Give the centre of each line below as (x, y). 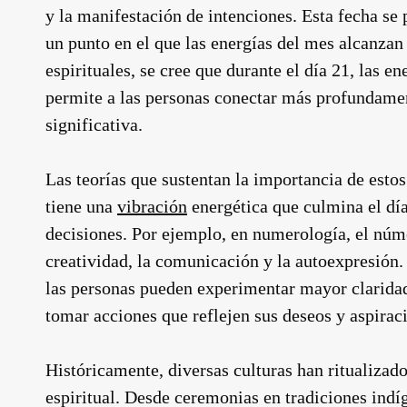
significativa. (94, 124)
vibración (152, 206)
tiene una (81, 206)
